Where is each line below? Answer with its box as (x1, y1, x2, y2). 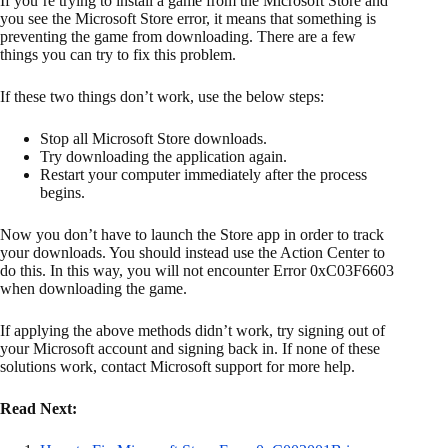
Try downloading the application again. (40, 148, 287, 166)
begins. (40, 184, 85, 202)
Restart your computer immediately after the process (40, 166, 367, 184)
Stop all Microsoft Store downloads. (40, 130, 267, 148)
